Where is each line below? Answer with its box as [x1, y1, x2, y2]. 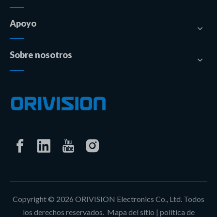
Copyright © [13, 194, 56, 203]
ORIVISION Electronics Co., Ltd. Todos [74, 194, 204, 203]
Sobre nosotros [10, 49, 72, 60]
